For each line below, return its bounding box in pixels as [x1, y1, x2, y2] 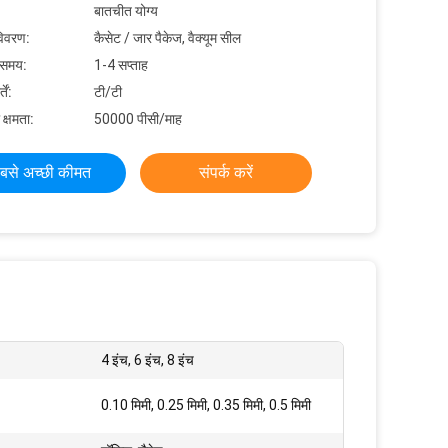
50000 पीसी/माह [94, 111, 182, 127]
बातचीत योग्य [94, 3, 158, 19]
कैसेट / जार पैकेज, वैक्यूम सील [94, 30, 241, 46]
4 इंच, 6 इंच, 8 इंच [101, 352, 194, 368]
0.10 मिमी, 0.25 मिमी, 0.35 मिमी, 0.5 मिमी [101, 397, 311, 413]
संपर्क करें [199, 163, 253, 182]
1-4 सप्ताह [94, 57, 148, 73]
